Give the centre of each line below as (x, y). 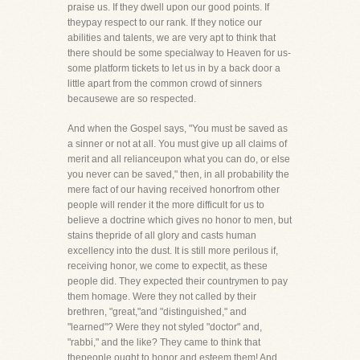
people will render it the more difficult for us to (166, 205)
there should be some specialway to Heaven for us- (179, 53)
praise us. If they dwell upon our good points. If (168, 7)
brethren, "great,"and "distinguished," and (157, 312)
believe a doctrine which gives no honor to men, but (180, 220)
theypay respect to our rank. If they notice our (165, 22)
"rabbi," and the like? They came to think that (164, 342)
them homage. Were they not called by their (162, 297)
